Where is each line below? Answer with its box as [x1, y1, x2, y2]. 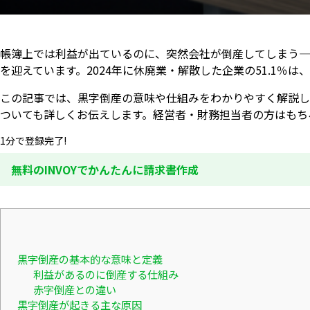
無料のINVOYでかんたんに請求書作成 [11, 161, 199, 179]
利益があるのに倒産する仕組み [33, 266, 179, 282]
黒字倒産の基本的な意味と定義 [17, 251, 163, 267]
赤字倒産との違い [33, 282, 116, 298]
